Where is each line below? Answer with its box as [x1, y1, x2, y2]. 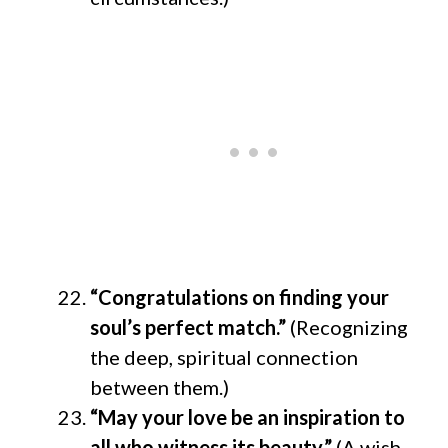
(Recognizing [290, 314, 408, 339]
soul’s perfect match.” [90, 314, 290, 339]
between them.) [90, 374, 229, 399]
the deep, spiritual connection [90, 344, 358, 369]
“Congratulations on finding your [90, 284, 389, 309]
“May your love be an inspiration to [90, 404, 405, 429]
